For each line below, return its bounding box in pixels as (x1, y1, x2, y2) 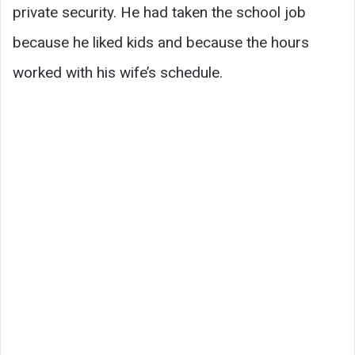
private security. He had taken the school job (13, 2, 306, 21)
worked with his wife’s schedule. (13, 63, 223, 82)
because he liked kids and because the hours (13, 32, 309, 52)
